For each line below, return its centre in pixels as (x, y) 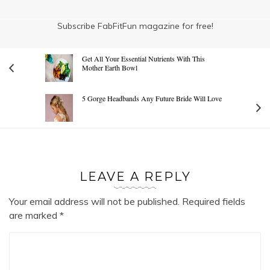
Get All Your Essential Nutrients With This (143, 58)
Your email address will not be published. (94, 201)
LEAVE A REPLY (135, 176)
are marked (34, 215)
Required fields (212, 201)
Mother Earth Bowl (110, 67)
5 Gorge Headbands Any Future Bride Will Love (152, 98)
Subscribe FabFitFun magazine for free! (135, 26)
